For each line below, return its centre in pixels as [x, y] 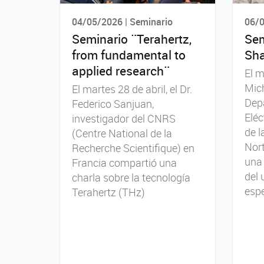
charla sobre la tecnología [131, 178]
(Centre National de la [122, 133]
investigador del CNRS [124, 119]
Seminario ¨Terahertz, [132, 39]
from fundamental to [129, 55]
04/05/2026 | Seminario [122, 22]
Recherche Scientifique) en [133, 148]
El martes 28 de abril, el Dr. [132, 89]
